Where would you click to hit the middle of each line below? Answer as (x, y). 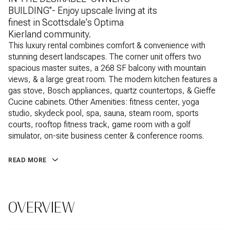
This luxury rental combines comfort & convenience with (107, 45)
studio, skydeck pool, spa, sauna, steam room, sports (103, 113)
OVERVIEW (42, 207)
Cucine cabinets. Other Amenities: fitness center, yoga (104, 102)
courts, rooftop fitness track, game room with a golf (99, 124)
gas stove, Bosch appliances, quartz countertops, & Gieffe (112, 91)
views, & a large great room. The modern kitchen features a (113, 79)
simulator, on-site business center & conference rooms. (106, 136)
